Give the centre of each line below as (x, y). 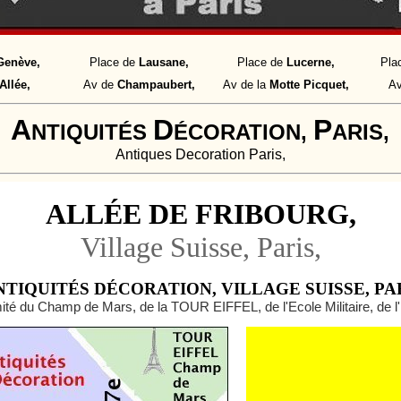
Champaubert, (156, 85)
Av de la (244, 85)
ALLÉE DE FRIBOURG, (200, 214)
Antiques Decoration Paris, (200, 154)
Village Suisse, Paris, (200, 247)
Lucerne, (310, 62)
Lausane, (162, 62)
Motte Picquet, (307, 85)
